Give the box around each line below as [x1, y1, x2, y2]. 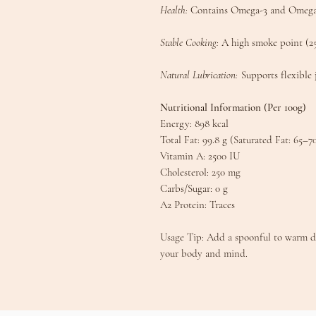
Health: [160, 3, 188, 16]
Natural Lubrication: [160, 68, 238, 81]
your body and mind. [160, 246, 248, 260]
